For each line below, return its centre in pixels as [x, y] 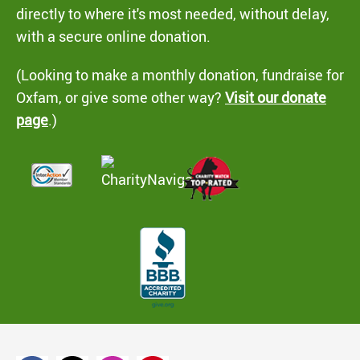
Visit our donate [276, 97]
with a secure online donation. [113, 36]
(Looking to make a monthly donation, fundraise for [180, 74]
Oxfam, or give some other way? [121, 97]
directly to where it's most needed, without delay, [173, 13]
